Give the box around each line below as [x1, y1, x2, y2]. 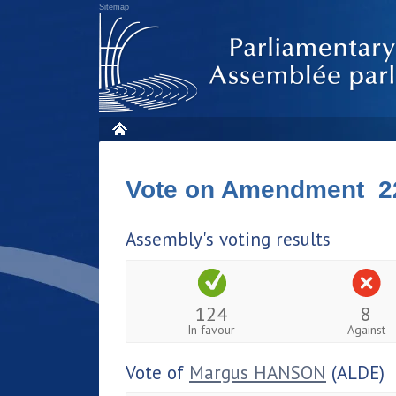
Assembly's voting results [126, 227, 331, 251]
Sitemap [99, 3, 129, 11]
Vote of [126, 360, 189, 385]
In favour [187, 321, 236, 338]
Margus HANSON [189, 360, 326, 385]
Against [346, 321, 385, 338]
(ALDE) [326, 360, 385, 385]
